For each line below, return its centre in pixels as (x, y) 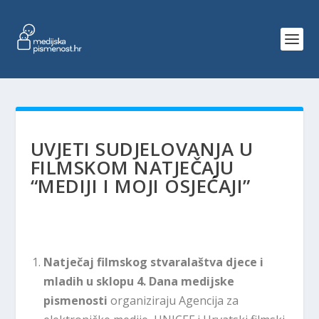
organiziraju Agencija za (174, 301)
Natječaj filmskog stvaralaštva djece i (153, 262)
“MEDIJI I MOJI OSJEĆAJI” (140, 186)
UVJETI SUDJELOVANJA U (142, 149)
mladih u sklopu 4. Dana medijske (138, 282)
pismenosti (77, 301)
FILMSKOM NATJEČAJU (132, 167)
